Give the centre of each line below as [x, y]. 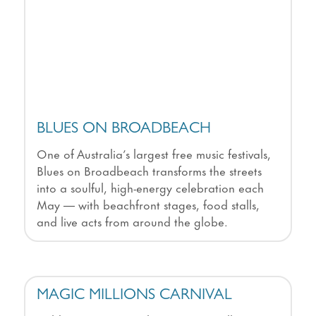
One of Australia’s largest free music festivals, [153, 153]
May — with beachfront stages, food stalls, [148, 204]
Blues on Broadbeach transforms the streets [149, 170]
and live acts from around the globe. [132, 221]
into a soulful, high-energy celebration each [150, 187]
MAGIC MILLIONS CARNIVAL [134, 297]
